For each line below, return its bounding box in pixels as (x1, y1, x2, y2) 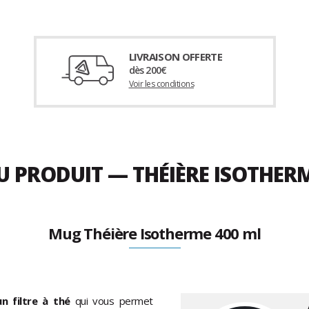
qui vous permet (70, 293, 153, 308)
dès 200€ (128, 63, 167, 77)
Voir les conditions (128, 77, 195, 90)
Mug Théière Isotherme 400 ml (48, 222, 261, 243)
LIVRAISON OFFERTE (128, 49, 223, 63)
